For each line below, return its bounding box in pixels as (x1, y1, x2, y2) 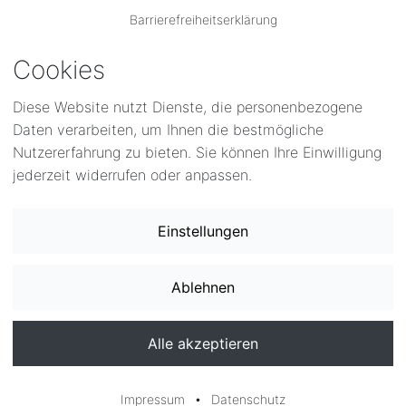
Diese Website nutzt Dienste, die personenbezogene (13, 98, 362, 116)
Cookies (13, 54, 105, 85)
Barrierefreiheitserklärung (129, 12, 277, 27)
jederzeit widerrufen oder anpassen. (13, 166, 252, 184)
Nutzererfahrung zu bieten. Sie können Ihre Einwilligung (13, 143, 382, 161)
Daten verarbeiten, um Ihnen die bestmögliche (13, 121, 324, 139)
